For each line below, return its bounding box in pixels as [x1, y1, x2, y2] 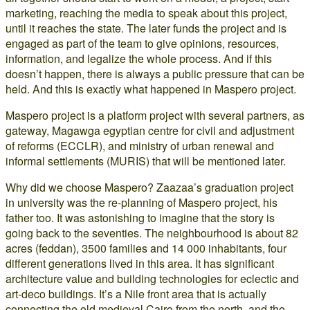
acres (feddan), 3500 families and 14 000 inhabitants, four [6, 240, 286, 256]
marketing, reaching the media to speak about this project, [6, 5, 287, 21]
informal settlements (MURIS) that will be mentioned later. [6, 153, 286, 169]
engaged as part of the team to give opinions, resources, [6, 35, 279, 51]
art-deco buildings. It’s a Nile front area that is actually [6, 286, 266, 302]
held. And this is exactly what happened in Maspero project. [6, 81, 296, 97]
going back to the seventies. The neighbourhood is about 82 [6, 225, 298, 241]
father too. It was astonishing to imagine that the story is [6, 210, 275, 226]
